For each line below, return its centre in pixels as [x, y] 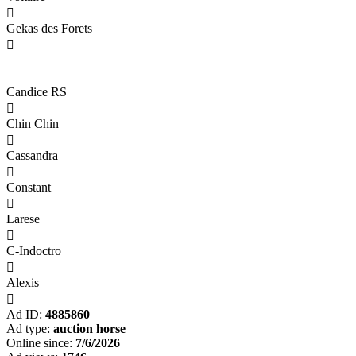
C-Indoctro [34, 251]
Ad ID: [24, 315]
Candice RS [37, 92]
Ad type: [28, 329]
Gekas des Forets [49, 29]
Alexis [23, 283]
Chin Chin [33, 124]
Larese [23, 219]
